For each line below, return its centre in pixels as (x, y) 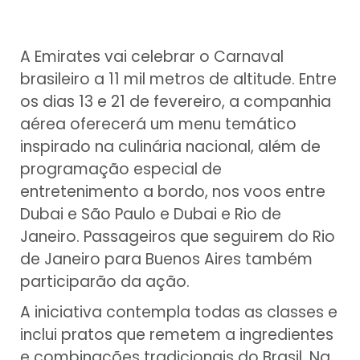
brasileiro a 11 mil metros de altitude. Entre (178, 79)
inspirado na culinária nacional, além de (170, 146)
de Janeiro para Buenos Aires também (166, 259)
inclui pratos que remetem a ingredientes (177, 334)
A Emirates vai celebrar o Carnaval (152, 56)
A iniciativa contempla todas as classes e (179, 312)
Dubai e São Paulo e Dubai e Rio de (151, 214)
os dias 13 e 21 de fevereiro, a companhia (176, 101)
